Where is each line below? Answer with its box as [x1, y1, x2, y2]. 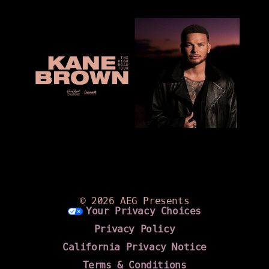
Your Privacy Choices [86, 205, 201, 217]
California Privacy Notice [62, 241, 207, 253]
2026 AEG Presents [91, 195, 190, 207]
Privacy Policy [94, 223, 175, 235]
